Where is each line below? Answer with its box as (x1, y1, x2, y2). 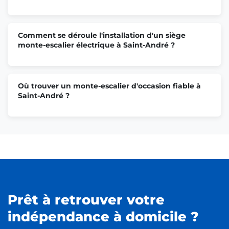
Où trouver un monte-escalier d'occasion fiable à (18, 81, 201, 90)
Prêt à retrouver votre (8, 191, 165, 208)
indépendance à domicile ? (8, 208, 199, 225)
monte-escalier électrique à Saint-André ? (18, 40, 175, 50)
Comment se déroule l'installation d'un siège (18, 30, 186, 40)
